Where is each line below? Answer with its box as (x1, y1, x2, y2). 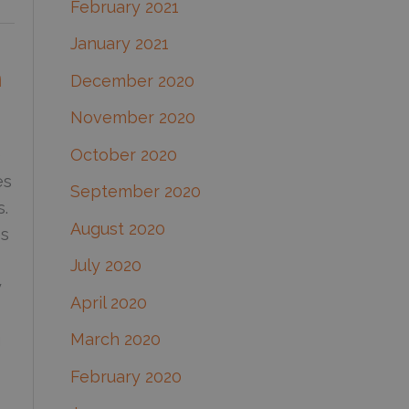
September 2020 (69, 182, 201, 202)
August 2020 (69, 218, 165, 238)
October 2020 (69, 144, 177, 164)
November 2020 (69, 108, 195, 128)
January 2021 (69, 34, 169, 54)
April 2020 (69, 292, 147, 312)
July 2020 (69, 256, 142, 276)
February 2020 (69, 366, 182, 386)
